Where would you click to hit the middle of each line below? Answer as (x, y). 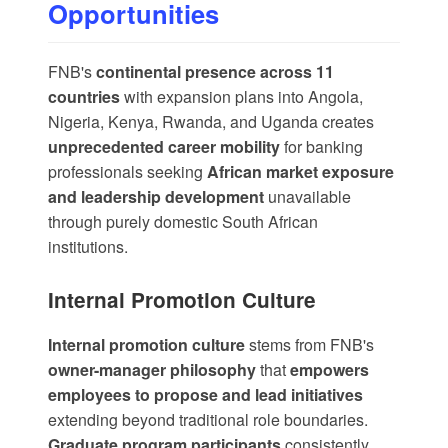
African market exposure (300, 172)
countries (84, 97)
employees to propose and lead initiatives (205, 395)
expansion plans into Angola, (260, 97)
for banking (321, 147)
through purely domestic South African (183, 222)
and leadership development (156, 197)
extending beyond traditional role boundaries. (208, 420)
